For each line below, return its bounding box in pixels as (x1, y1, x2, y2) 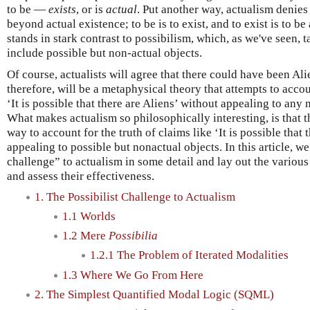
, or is (76, 2, 106, 16)
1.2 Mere (62, 229, 109, 243)
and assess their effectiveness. (7, 169, 154, 183)
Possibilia (109, 229, 158, 243)
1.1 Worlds (62, 209, 116, 223)
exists (48, 2, 76, 16)
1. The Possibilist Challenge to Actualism (35, 190, 235, 203)
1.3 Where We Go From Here (62, 268, 203, 282)
